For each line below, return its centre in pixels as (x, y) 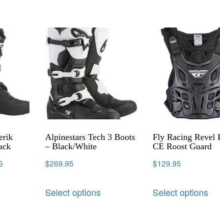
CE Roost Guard (182, 146)
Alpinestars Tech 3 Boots (90, 137)
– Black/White (71, 146)
